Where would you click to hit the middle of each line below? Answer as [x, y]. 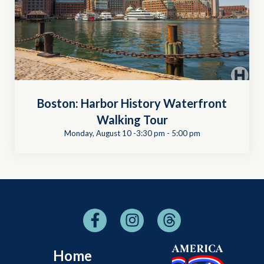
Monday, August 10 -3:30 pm [114, 133]
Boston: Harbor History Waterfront [132, 103]
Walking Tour [132, 119]
